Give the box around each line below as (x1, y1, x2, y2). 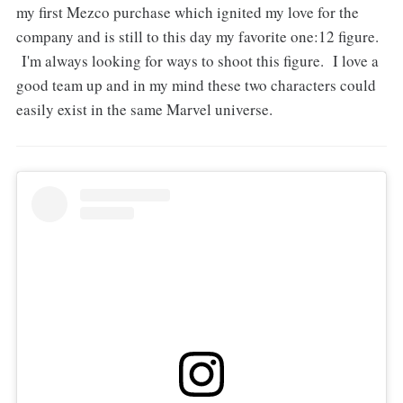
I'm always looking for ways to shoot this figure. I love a (15, 50, 379, 72)
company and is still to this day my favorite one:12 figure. (15, 26, 379, 48)
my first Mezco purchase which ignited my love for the (15, 2, 359, 23)
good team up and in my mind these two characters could (15, 75, 376, 96)
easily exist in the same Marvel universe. (15, 99, 273, 121)
